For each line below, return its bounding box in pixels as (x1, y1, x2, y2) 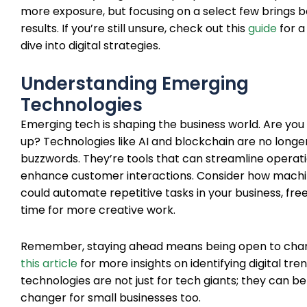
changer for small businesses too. (21, 290, 201, 306)
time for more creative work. (21, 202, 175, 218)
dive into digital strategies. (21, 38, 160, 53)
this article (21, 256, 77, 271)
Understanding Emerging (21, 71, 249, 96)
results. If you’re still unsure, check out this (21, 21, 248, 36)
